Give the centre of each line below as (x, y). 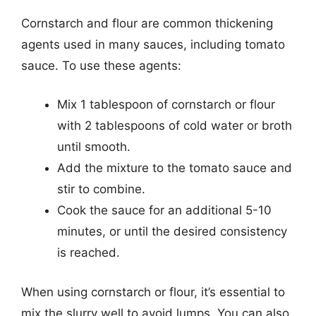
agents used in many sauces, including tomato (153, 44)
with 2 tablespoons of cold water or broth (175, 126)
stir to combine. (101, 189)
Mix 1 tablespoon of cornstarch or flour (166, 104)
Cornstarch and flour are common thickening (147, 23)
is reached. (89, 253)
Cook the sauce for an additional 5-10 (164, 210)
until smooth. (94, 147)
